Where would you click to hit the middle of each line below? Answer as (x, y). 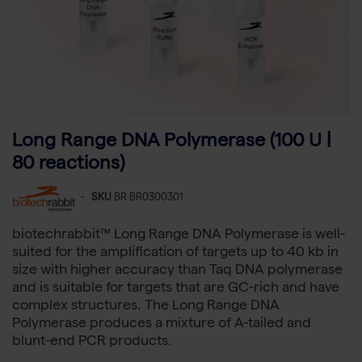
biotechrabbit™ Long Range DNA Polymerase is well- (179, 236)
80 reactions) (68, 166)
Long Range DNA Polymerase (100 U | (172, 143)
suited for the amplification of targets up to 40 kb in (175, 254)
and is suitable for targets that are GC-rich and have (176, 289)
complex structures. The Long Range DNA (146, 307)
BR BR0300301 (148, 199)
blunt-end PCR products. (92, 343)
